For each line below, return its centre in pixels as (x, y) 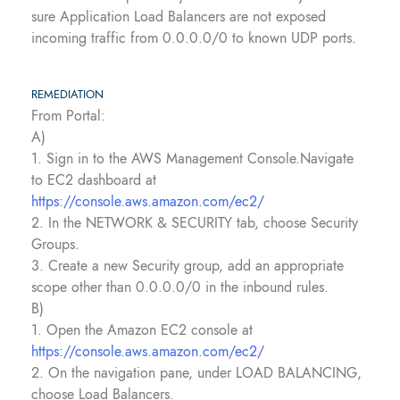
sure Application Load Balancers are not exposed (179, 17)
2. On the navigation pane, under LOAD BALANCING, (196, 373)
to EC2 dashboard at (94, 180)
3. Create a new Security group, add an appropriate (187, 266)
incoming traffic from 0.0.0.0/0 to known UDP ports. (194, 38)
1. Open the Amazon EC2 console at (142, 330)
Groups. (55, 244)
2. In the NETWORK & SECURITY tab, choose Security (195, 223)
